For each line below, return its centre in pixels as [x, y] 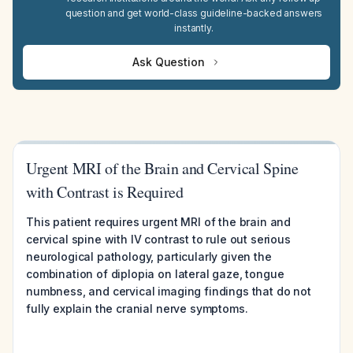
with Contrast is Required [105, 192]
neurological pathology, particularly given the [149, 256]
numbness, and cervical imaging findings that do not [169, 291]
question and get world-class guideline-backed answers [194, 13]
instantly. [194, 28]
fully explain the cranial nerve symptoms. [137, 308]
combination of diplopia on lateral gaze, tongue [155, 274]
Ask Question [169, 62]
